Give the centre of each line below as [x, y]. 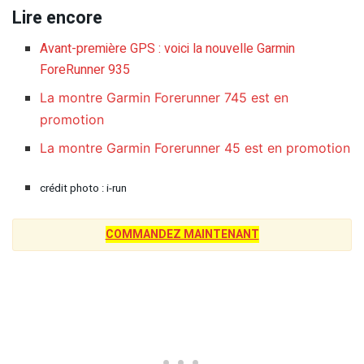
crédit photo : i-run [84, 189]
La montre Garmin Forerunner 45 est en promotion [195, 148]
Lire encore [57, 17]
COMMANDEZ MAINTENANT [182, 235]
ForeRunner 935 [85, 70]
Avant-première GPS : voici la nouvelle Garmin [168, 49]
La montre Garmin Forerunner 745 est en [165, 98]
